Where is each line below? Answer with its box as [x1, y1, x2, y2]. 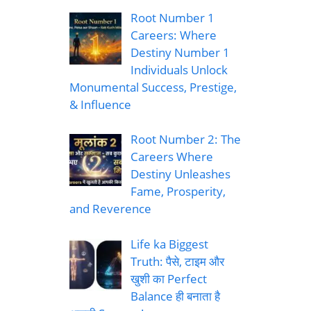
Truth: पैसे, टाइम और [130, 253, 224, 269]
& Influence [69, 96, 131, 112]
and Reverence [69, 201, 151, 217]
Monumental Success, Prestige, [69, 78, 237, 95]
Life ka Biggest [130, 235, 208, 252]
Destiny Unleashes [130, 166, 230, 183]
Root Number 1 [130, 9, 215, 26]
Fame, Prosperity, [130, 183, 226, 200]
